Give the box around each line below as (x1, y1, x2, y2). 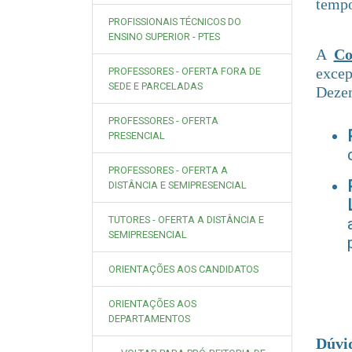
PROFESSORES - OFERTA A (108, 164, 228, 176)
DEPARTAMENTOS (108, 313, 190, 324)
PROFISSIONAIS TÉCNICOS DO (108, 16, 241, 27)
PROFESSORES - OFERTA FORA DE (108, 65, 261, 77)
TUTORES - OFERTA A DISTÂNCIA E (108, 214, 264, 225)
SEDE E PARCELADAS (108, 80, 203, 92)
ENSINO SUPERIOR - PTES (108, 31, 220, 42)
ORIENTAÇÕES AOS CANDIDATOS (108, 263, 258, 275)
